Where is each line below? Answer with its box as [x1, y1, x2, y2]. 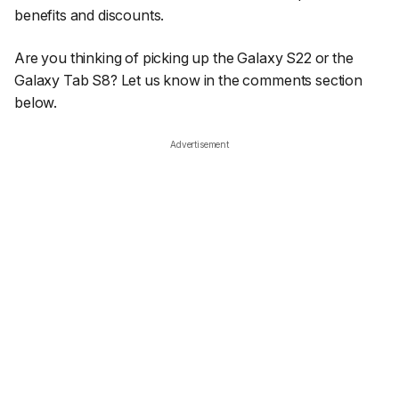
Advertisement [170, 139, 229, 151]
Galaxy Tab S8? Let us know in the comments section [14, 70, 362, 89]
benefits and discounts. [14, 6, 165, 25]
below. [14, 93, 58, 111]
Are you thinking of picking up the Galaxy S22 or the [14, 48, 354, 67]
